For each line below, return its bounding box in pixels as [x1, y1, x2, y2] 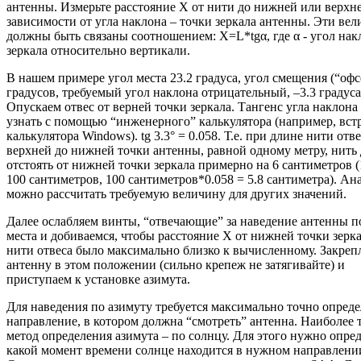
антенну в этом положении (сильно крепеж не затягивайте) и [6, 258, 345, 272]
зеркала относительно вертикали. [6, 44, 190, 58]
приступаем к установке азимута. [6, 272, 190, 287]
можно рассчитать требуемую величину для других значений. [6, 187, 346, 201]
